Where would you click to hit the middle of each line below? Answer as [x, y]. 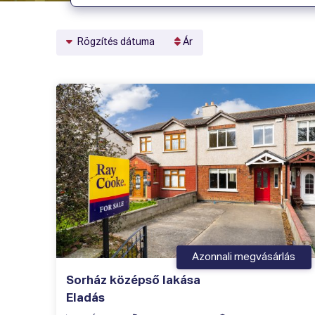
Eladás [85, 299]
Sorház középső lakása [133, 281]
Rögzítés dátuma [115, 42]
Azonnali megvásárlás [244, 257]
